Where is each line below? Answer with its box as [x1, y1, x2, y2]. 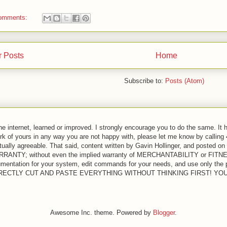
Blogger [153, 209, 175, 217]
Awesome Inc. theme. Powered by [50, 209, 153, 217]
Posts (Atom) [165, 77, 204, 85]
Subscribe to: [124, 77, 165, 85]
